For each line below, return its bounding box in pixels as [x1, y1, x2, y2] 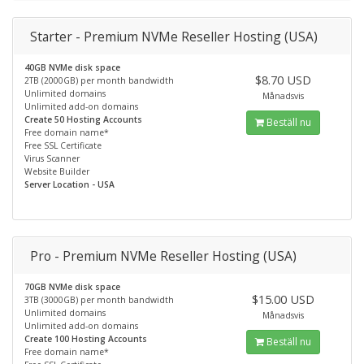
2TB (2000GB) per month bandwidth [24, 75, 174, 86]
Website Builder [24, 166, 89, 177]
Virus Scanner [24, 153, 80, 164]
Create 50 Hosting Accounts [24, 114, 142, 125]
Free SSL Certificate [24, 140, 102, 151]
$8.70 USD [255, 71, 312, 88]
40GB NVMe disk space [24, 62, 120, 73]
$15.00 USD [252, 290, 315, 307]
